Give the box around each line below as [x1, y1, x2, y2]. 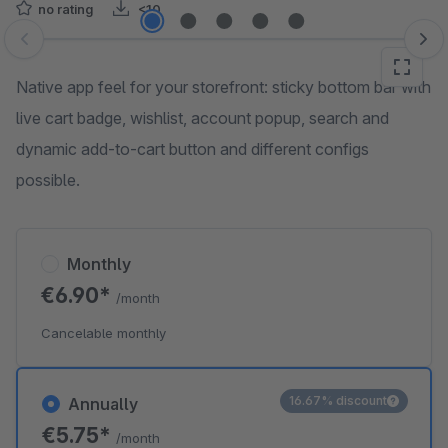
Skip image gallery [15, 39, 146, 59]
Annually [68, 394, 138, 414]
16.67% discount [289, 393, 387, 408]
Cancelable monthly [41, 325, 166, 341]
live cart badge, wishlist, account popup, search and [16, 108, 389, 128]
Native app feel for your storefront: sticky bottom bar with [16, 77, 431, 97]
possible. [16, 170, 80, 190]
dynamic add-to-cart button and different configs [16, 139, 369, 159]
